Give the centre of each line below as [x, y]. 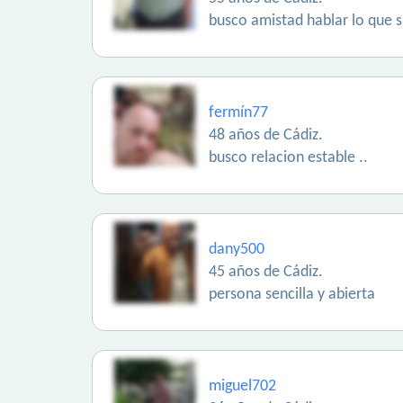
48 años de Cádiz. [266, 135]
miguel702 [242, 386]
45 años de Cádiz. [266, 272]
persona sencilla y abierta [292, 295]
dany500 [237, 250]
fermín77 [238, 113]
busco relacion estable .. [288, 158]
